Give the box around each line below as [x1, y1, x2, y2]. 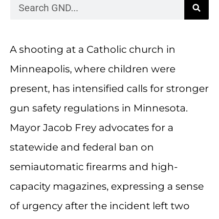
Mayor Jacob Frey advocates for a [10, 122, 174, 134]
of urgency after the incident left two [10, 200, 190, 212]
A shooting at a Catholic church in [10, 44, 175, 56]
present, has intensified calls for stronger [10, 83, 209, 95]
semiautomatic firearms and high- [10, 161, 178, 173]
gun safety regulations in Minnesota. [10, 102, 188, 114]
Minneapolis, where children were [10, 63, 175, 75]
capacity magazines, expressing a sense [10, 180, 204, 193]
